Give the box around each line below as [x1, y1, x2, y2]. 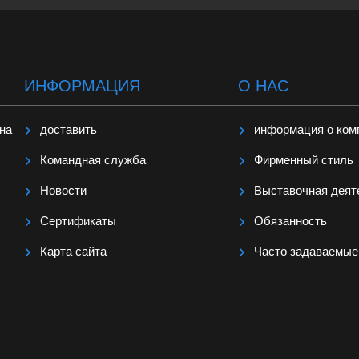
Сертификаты [40, 214, 117, 228]
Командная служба [40, 153, 147, 167]
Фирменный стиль [253, 153, 353, 167]
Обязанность [253, 214, 327, 228]
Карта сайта [40, 244, 107, 259]
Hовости [40, 184, 87, 198]
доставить [40, 123, 98, 137]
